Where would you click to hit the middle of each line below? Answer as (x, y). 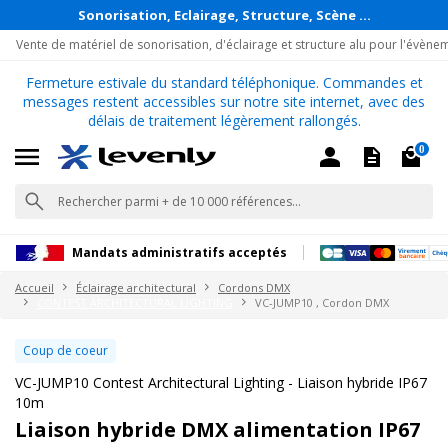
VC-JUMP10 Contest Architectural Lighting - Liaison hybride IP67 (221, 382)
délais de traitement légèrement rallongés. (224, 120)
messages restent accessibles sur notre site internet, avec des (224, 101)
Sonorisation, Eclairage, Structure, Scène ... (224, 15)
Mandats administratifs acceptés (179, 253)
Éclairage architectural (136, 287)
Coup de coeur (65, 350)
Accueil (34, 287)
